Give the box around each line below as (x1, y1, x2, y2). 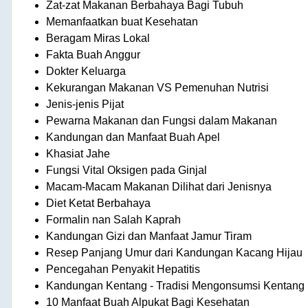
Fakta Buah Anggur (46, 48, 140, 60)
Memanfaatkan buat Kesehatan (46, 15, 198, 27)
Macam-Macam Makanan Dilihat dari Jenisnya (46, 180, 272, 192)
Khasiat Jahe (46, 147, 110, 159)
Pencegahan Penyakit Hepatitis (46, 263, 200, 275)
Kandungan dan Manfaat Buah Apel (46, 131, 220, 143)
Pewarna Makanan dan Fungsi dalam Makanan (46, 114, 277, 126)
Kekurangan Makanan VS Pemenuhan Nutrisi (46, 81, 269, 93)
